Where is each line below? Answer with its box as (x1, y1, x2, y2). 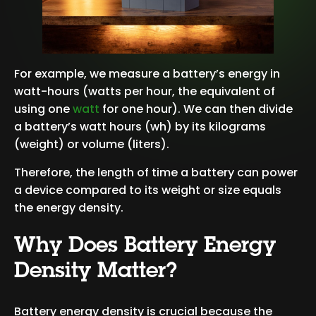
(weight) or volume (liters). (14, 135, 172, 152)
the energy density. (14, 199, 126, 216)
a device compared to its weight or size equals (14, 181, 281, 198)
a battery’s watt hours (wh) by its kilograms (14, 118, 266, 135)
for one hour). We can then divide (99, 100, 293, 117)
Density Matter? (14, 261, 177, 283)
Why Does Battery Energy (14, 236, 276, 257)
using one (14, 100, 73, 117)
